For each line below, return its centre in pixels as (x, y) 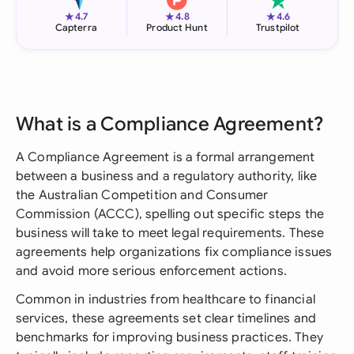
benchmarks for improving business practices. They (169, 337)
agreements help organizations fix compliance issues (174, 252)
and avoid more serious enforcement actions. (151, 271)
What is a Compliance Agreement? (170, 124)
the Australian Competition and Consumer (142, 195)
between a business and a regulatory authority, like (167, 176)
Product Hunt (177, 27)
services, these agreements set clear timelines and (166, 318)
